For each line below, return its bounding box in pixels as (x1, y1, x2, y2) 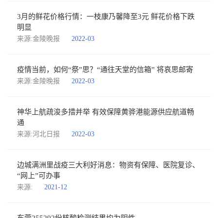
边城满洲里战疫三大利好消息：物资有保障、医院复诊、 (17, 161, 200, 169)
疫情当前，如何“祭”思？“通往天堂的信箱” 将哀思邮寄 (17, 66, 193, 73)
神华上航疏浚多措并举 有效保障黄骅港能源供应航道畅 (17, 108, 194, 116)
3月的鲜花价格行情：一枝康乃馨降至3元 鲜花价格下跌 (17, 13, 195, 20)
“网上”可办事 (17, 172, 60, 180)
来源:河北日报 (17, 130, 60, 138)
